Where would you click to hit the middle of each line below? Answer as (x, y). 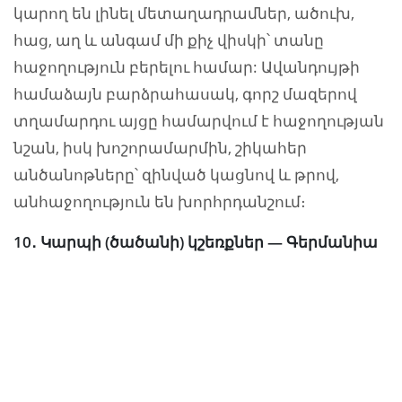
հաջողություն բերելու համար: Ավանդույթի (187, 66)
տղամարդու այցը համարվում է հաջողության (199, 120)
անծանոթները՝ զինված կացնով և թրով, (176, 174)
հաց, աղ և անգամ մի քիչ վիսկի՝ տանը (169, 39)
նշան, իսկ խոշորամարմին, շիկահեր (160, 147)
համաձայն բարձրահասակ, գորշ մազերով (185, 93)
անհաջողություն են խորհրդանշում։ (160, 201)
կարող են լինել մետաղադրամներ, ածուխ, (184, 13)
